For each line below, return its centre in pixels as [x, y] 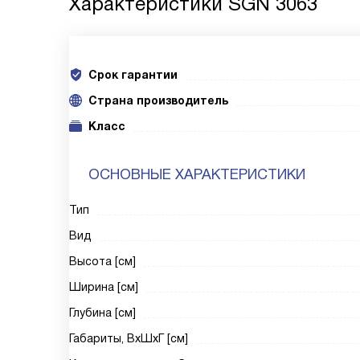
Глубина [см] [102, 313]
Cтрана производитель [158, 100]
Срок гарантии [133, 75]
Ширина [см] [104, 287]
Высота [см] [102, 261]
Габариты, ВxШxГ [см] [129, 338]
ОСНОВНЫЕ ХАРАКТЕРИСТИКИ [197, 174]
